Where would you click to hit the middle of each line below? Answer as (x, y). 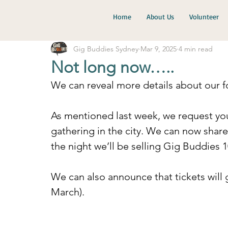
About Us (160, 17)
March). (68, 192)
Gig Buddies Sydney (106, 49)
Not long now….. (112, 67)
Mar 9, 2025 (159, 49)
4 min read (196, 49)
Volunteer (204, 17)
